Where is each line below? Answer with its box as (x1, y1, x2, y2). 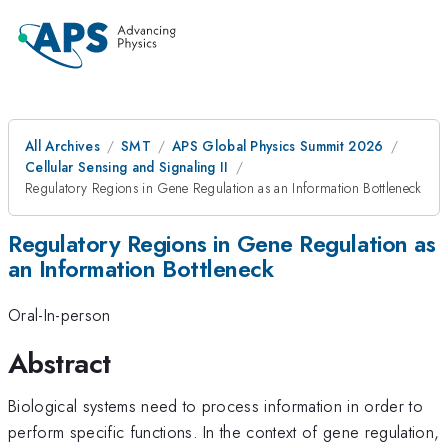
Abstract (8, 342, 111, 384)
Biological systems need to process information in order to (8, 393, 423, 418)
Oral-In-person (8, 303, 111, 328)
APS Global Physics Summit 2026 (171, 136, 384, 156)
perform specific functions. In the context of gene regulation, (8, 419, 440, 444)
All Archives (25, 136, 100, 156)
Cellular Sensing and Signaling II (25, 157, 229, 177)
